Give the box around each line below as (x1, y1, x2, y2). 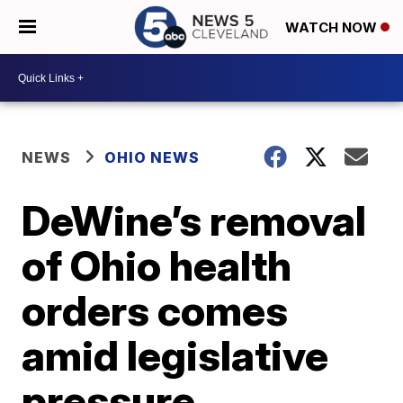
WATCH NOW (285, 19, 381, 37)
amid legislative (22, 330, 329, 381)
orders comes (22, 285, 289, 336)
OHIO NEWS (104, 148, 201, 166)
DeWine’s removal (22, 195, 367, 246)
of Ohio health (22, 240, 292, 291)
